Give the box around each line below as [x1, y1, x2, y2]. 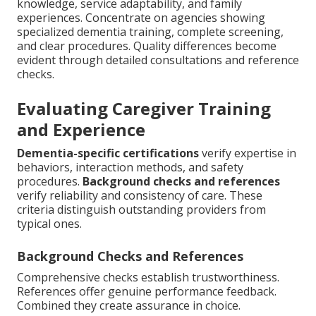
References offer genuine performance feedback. [17, 284, 276, 300]
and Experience [17, 118, 145, 142]
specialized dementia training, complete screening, [17, 24, 284, 40]
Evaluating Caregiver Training [17, 97, 271, 121]
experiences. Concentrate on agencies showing [17, 10, 265, 26]
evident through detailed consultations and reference [17, 52, 299, 68]
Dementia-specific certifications [17, 145, 199, 162]
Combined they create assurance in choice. [17, 298, 241, 314]
